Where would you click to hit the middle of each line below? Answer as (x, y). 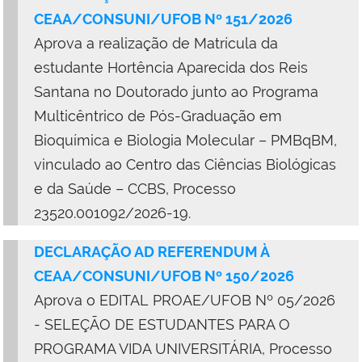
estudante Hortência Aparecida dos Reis (171, 67)
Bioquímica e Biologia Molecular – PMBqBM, (185, 140)
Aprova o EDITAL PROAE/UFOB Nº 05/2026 (185, 300)
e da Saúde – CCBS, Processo (135, 188)
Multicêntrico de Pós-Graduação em (158, 116)
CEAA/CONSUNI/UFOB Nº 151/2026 (163, 19)
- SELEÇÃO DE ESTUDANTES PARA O (162, 324)
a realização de (138, 43)
